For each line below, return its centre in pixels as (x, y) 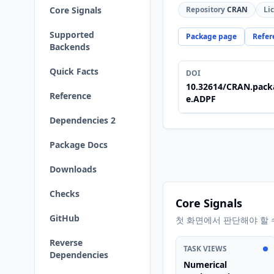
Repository (206, 9)
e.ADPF (201, 99)
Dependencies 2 (83, 120)
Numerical (205, 265)
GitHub (65, 218)
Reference (70, 96)
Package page (211, 36)
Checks (65, 194)
